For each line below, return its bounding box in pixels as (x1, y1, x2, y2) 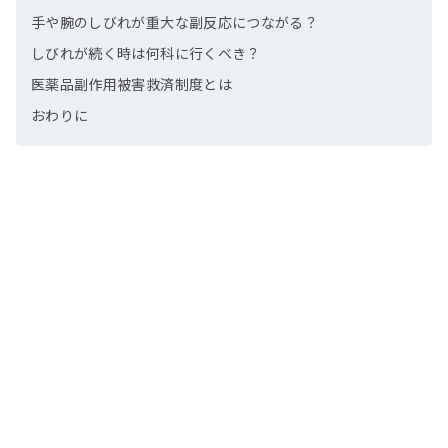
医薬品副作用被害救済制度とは (31, 74, 232, 95)
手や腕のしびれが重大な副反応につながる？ (31, 12, 319, 33)
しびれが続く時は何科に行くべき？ (31, 43, 261, 64)
